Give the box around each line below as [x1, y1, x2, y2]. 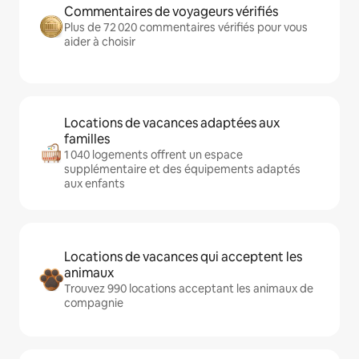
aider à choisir [64, 34, 135, 49]
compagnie [64, 296, 123, 310]
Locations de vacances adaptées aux [64, 115, 280, 131]
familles [64, 131, 110, 147]
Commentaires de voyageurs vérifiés [64, 3, 278, 20]
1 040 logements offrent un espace [64, 147, 243, 162]
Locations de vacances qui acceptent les [64, 248, 302, 265]
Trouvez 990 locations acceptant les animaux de [64, 281, 313, 296]
